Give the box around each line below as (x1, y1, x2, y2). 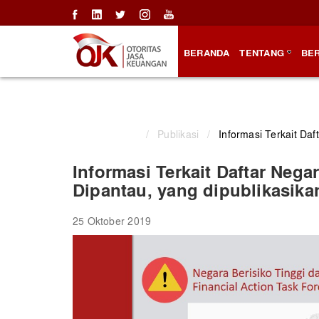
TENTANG (239, 46, 284, 59)
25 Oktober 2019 (73, 214, 152, 228)
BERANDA (184, 46, 230, 59)
